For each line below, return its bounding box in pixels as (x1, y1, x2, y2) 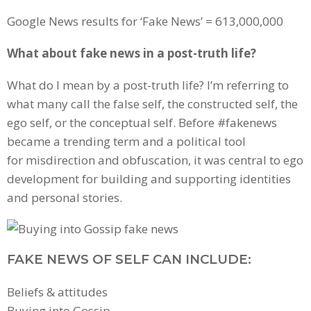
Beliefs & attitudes (7, 283, 108, 300)
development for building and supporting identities (7, 170, 291, 187)
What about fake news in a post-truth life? (7, 44, 256, 61)
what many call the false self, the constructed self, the (7, 95, 298, 112)
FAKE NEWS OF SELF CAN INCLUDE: (7, 251, 251, 267)
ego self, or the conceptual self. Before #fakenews (7, 114, 277, 131)
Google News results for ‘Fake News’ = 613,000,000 (7, 13, 283, 30)
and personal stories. (7, 189, 122, 205)
